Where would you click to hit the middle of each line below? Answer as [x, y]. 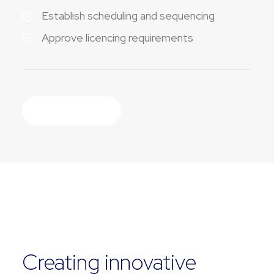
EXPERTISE [49, 219]
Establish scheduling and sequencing [128, 16]
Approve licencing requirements [117, 38]
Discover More [72, 111]
